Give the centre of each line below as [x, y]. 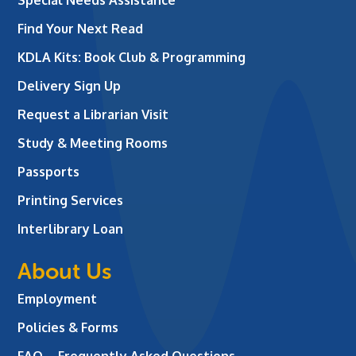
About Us [65, 271]
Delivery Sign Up [70, 85]
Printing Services [71, 200]
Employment [58, 298]
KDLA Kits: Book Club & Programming [132, 57]
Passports [49, 171]
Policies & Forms [68, 327]
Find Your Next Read [81, 28]
